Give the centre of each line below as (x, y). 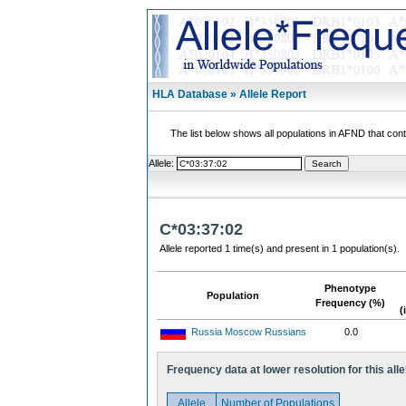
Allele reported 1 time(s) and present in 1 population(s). (280, 248)
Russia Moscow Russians (249, 332)
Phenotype (350, 288)
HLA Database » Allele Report (229, 94)
